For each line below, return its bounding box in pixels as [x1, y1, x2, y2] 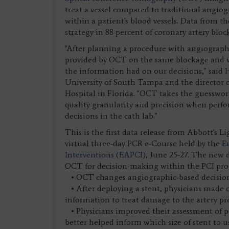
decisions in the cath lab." [65, 111, 157, 121]
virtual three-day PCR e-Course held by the [65, 139, 222, 148]
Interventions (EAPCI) [65, 150, 146, 159]
